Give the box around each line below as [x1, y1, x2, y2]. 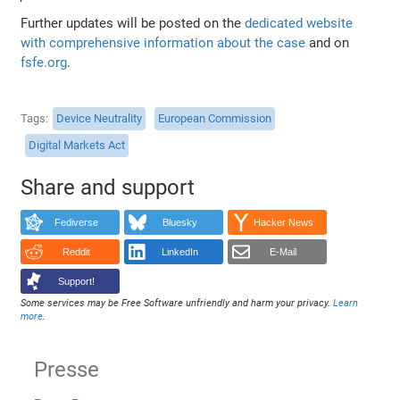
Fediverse [54, 217, 98, 229]
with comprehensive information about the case [21, 34, 306, 51]
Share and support [21, 174, 196, 200]
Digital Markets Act [29, 138, 126, 153]
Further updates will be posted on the [21, 14, 246, 31]
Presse [34, 357, 100, 383]
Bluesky [162, 217, 197, 229]
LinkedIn [161, 246, 198, 258]
